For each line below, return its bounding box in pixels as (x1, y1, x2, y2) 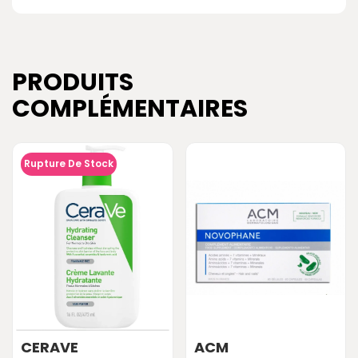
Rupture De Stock (24, 157, 113, 170)
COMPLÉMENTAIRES (12, 92, 248, 125)
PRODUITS (12, 66, 133, 99)
